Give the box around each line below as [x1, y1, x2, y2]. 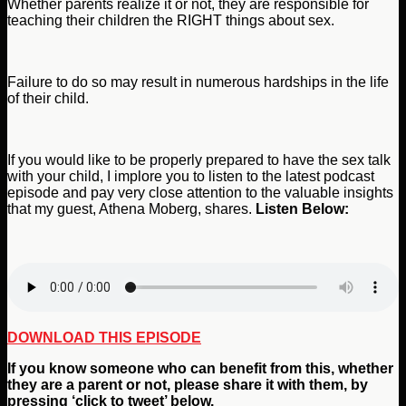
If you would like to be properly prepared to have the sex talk [7, 151, 391, 168]
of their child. [7, 90, 89, 106]
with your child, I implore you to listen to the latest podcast [7, 168, 374, 184]
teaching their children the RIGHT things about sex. [7, 12, 334, 28]
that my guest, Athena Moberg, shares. [7, 200, 256, 217]
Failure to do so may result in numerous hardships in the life [7, 73, 389, 90]
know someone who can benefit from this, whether [49, 360, 393, 376]
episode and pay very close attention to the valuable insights [7, 184, 393, 200]
